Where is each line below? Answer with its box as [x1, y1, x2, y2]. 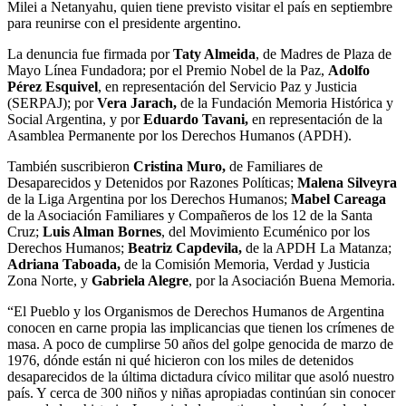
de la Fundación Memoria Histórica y [177, 94, 393, 111]
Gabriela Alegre [92, 272, 188, 288]
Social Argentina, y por [7, 111, 140, 127]
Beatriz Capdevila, [128, 239, 242, 256]
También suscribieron [7, 158, 130, 174]
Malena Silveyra [297, 174, 397, 190]
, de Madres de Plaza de [256, 45, 391, 62]
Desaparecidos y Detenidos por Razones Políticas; [7, 174, 297, 190]
